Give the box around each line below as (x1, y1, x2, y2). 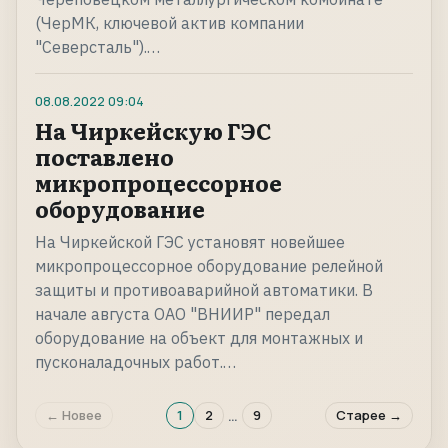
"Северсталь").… (35, 37, 160, 58)
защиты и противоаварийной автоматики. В (35, 280, 373, 301)
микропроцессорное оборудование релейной (35, 256, 383, 277)
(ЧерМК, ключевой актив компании (35, 13, 304, 34)
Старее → (336, 406, 402, 425)
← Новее (46, 406, 102, 425)
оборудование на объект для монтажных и (35, 328, 363, 349)
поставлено (35, 140, 174, 174)
